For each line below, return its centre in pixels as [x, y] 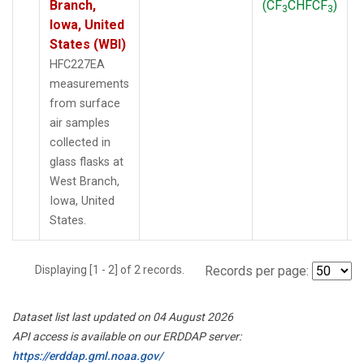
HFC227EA [77, 64]
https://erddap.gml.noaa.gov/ [87, 355]
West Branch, [84, 181]
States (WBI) [88, 44]
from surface [85, 103]
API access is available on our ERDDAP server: [127, 336]
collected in [80, 142]
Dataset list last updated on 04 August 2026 [123, 316]
